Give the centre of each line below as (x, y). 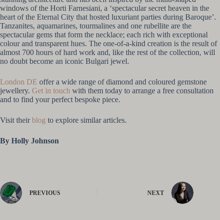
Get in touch (51, 90)
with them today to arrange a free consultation (142, 90)
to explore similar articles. (86, 120)
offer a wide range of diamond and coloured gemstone (122, 82)
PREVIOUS (45, 193)
